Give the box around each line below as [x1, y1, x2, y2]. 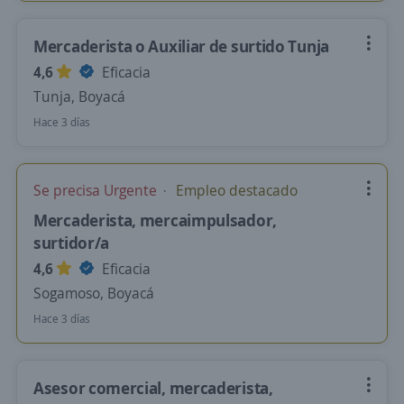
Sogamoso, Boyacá [33, 283, 154, 303]
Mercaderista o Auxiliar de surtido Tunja [33, 35, 329, 57]
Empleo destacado [172, 180, 298, 200]
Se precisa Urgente [33, 180, 161, 200]
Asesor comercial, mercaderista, [33, 377, 273, 399]
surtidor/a [33, 232, 109, 253]
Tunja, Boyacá [33, 87, 125, 106]
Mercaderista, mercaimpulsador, [33, 209, 277, 231]
